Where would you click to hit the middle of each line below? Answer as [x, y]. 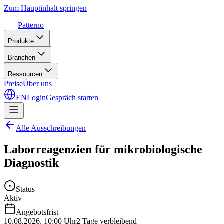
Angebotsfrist [37, 212]
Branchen [22, 58]
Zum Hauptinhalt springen [45, 8]
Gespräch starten [72, 98]
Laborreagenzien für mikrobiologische [103, 149]
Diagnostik [31, 163]
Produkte [21, 41]
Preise [13, 84]
